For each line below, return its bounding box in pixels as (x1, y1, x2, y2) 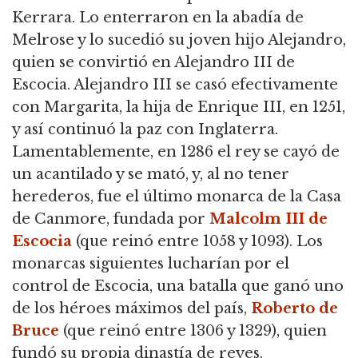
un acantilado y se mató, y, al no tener (12, 165, 289, 183)
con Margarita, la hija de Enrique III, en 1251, (12, 97, 345, 116)
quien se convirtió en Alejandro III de (12, 53, 295, 71)
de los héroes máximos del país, (12, 299, 251, 317)
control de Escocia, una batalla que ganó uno (12, 276, 344, 295)
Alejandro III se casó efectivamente (70, 75, 338, 93)
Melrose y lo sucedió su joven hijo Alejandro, (12, 30, 346, 49)
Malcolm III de (209, 209, 328, 228)
